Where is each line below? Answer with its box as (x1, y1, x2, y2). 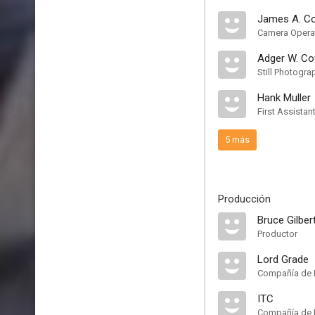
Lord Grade (257, 253, 309, 266)
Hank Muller (257, 91, 311, 104)
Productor (257, 229, 297, 239)
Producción (218, 193, 271, 205)
